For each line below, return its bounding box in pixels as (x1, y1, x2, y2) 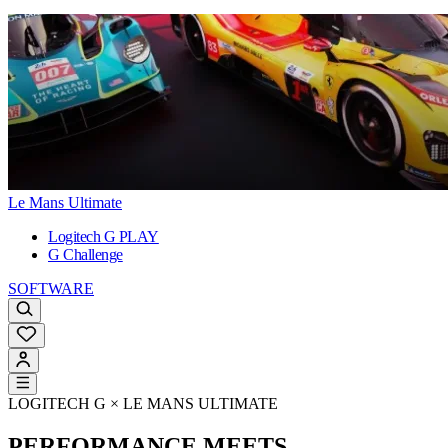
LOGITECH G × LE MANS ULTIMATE (8, 395, 278, 413)
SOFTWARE (8, 280, 94, 298)
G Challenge (48, 246, 123, 264)
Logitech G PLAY (48, 228, 159, 246)
